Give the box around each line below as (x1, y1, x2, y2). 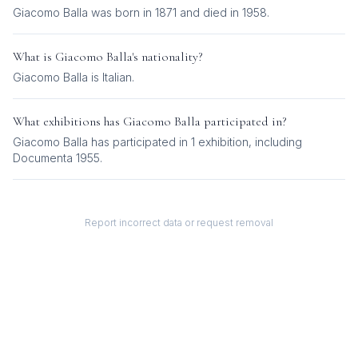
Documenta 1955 (13, 151, 100, 165)
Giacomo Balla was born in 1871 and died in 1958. (13, 6, 269, 19)
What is (13, 49, 55, 65)
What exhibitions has (13, 113, 123, 129)
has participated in (88, 135, 191, 149)
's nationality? (132, 49, 203, 65)
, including (249, 135, 302, 149)
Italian (102, 70, 132, 84)
